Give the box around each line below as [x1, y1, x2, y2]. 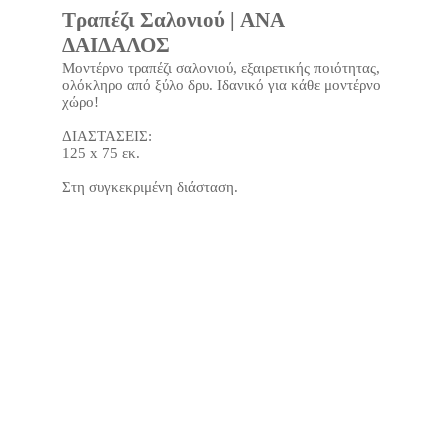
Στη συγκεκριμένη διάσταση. [61, 179, 238, 195]
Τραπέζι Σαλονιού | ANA [61, 8, 284, 32]
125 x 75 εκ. [61, 145, 140, 161]
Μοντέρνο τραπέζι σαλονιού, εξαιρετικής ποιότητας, [61, 60, 380, 76]
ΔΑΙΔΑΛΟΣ [61, 33, 170, 57]
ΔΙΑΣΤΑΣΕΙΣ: [61, 128, 152, 144]
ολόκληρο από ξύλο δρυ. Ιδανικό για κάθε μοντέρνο [61, 77, 381, 93]
